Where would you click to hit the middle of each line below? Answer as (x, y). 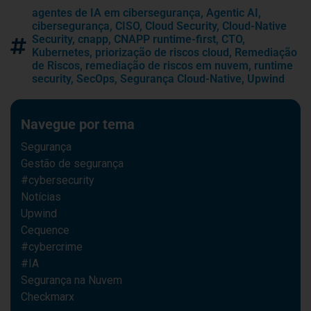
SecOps (95, 78)
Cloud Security (181, 26)
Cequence (45, 230)
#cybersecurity (58, 180)
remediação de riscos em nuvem (167, 65)
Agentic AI (232, 12)
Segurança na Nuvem (72, 280)
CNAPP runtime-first (165, 39)
